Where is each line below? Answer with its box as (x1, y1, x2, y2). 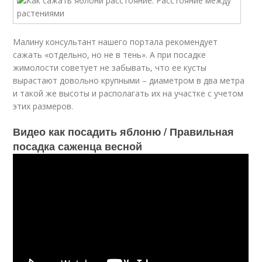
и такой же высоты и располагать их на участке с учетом (13, 88, 244, 99)
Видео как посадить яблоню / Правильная (13, 124, 235, 139)
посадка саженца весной (13, 139, 143, 154)
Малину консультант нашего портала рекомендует (13, 36, 218, 47)
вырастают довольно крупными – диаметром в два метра (13, 75, 245, 86)
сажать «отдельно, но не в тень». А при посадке (13, 49, 206, 60)
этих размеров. (13, 101, 74, 112)
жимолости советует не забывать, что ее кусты (13, 62, 207, 73)
